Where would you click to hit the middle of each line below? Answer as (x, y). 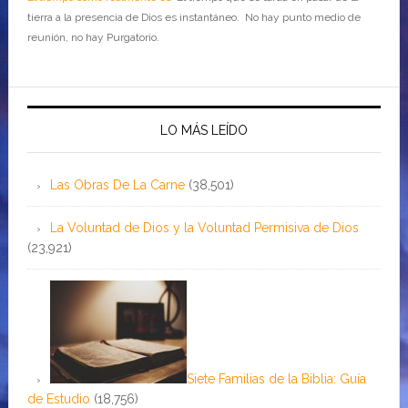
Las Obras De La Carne (117, 184)
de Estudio (58, 398)
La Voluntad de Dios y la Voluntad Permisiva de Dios (204, 227)
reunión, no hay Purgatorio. (94, 37)
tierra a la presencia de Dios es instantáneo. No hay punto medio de (194, 17)
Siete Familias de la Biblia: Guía (276, 378)
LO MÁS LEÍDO (204, 130)
